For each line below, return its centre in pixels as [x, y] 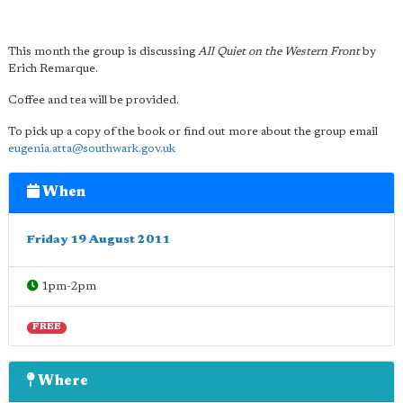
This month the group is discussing [103, 52]
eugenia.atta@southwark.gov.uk [92, 149]
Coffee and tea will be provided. [94, 100]
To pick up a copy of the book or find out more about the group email [193, 132]
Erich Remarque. [53, 69]
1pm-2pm [67, 287]
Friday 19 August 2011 [99, 240]
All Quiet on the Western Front [279, 52]
